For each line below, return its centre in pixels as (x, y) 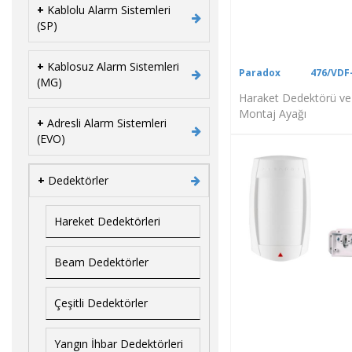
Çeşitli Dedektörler (101, 302)
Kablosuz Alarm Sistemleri (113, 66)
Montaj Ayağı (272, 113)
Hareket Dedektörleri (107, 221)
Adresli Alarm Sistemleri (107, 123)
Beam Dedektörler (101, 262)
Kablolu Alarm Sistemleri (109, 9)
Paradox (259, 72)
